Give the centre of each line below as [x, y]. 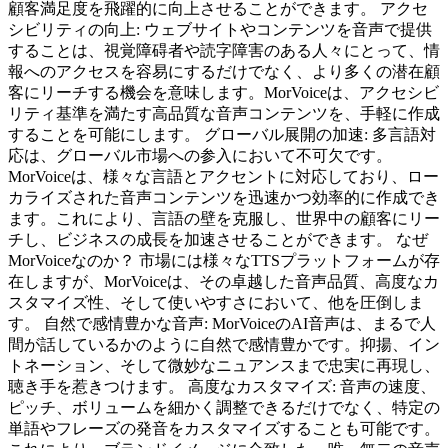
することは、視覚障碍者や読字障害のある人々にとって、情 [224, 51]
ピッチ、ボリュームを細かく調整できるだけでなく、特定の [224, 408]
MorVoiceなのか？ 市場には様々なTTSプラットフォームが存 [224, 261]
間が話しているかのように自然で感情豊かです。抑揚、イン [224, 345]
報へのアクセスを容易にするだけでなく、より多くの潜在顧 [224, 72]
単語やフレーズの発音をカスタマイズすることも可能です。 [224, 429]
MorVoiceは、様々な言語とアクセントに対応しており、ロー [223, 177]
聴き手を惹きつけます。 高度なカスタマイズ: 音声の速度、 [222, 387]
